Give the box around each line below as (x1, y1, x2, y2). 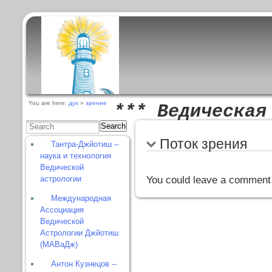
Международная (51, 193, 112, 203)
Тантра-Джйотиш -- (51, 139, 120, 149)
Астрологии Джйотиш (40, 228, 119, 237)
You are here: (29, 100, 69, 107)
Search (101, 121, 126, 131)
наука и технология (40, 151, 112, 160)
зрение (86, 100, 107, 107)
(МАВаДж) (40, 239, 78, 249)
